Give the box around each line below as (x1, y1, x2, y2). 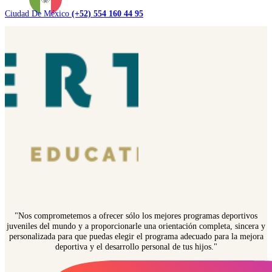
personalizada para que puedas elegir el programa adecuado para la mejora (8, 231, 263, 241)
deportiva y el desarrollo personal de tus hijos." (55, 241, 217, 251)
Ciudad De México (5, 8, 72, 18)
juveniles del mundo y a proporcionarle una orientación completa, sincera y (7, 220, 265, 231)
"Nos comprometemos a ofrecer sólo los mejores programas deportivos (15, 210, 257, 220)
